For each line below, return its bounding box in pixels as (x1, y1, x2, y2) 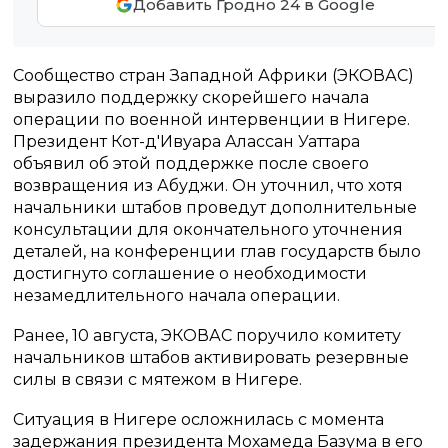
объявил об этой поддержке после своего (13, 154, 370, 173)
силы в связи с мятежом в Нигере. (13, 370, 303, 389)
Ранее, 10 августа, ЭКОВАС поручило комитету (13, 326, 402, 345)
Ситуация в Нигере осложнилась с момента (13, 410, 385, 429)
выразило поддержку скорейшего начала (13, 88, 370, 107)
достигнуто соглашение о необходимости (13, 264, 368, 283)
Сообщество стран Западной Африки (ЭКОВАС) (13, 66, 415, 85)
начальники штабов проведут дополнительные (13, 198, 418, 217)
